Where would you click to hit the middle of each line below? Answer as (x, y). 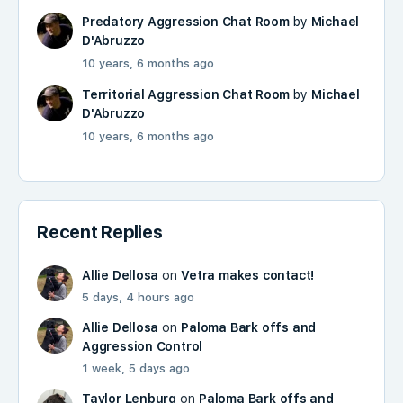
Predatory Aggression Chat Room (186, 21)
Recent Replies (100, 232)
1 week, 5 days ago (136, 368)
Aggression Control (143, 346)
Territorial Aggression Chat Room (186, 94)
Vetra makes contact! (248, 275)
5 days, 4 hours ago (138, 297)
